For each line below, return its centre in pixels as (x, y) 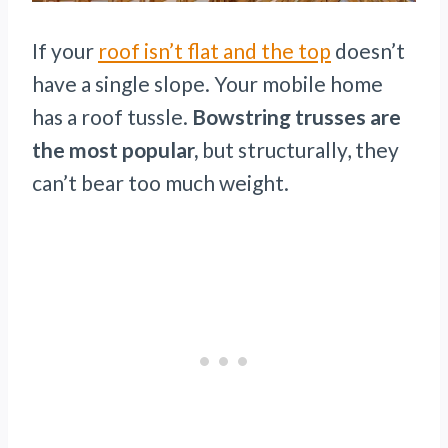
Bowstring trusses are (296, 117)
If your (65, 51)
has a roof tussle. (112, 117)
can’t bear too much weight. (160, 183)
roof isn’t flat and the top (214, 51)
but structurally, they (298, 150)
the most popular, (115, 150)
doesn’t (368, 51)
